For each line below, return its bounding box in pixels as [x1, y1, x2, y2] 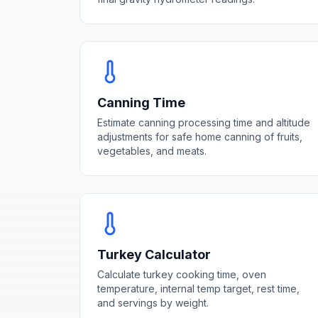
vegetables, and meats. [97, 144, 207, 157]
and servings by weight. [97, 296, 209, 309]
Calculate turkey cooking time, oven [97, 268, 266, 280]
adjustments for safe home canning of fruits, [97, 130, 302, 143]
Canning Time [97, 94, 185, 110]
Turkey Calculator [97, 246, 211, 262]
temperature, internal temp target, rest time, [97, 282, 300, 295]
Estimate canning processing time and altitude [97, 116, 310, 128]
